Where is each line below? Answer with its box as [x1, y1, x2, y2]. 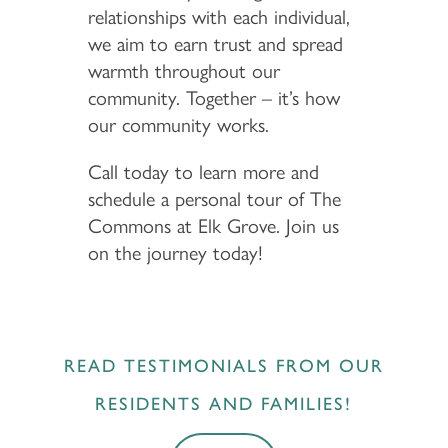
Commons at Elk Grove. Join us [87, 213, 339, 238]
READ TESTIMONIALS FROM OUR [63, 354, 384, 377]
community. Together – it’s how [87, 85, 340, 110]
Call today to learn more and [87, 159, 319, 184]
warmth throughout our [87, 58, 280, 83]
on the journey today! [87, 240, 263, 265]
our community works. [87, 112, 269, 137]
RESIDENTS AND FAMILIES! [95, 392, 353, 415]
